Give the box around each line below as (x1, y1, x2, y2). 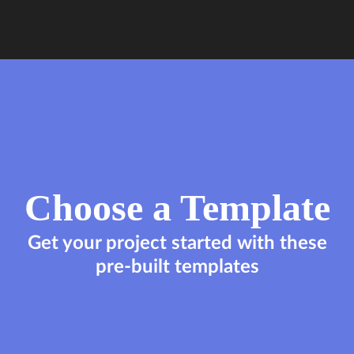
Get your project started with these (27, 234, 327, 253)
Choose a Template (24, 186, 330, 228)
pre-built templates (95, 258, 259, 277)
